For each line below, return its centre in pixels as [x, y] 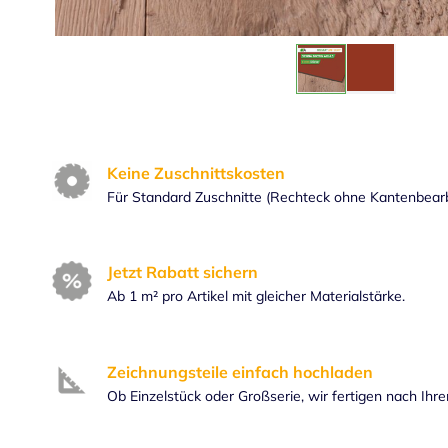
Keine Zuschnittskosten [196, 172]
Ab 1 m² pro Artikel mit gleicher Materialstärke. [256, 296]
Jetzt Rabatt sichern [182, 272]
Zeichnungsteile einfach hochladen [242, 371]
